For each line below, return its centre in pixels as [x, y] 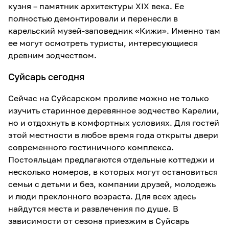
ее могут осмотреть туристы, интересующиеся [103, 43]
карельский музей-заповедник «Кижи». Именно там [114, 31]
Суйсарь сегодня [46, 77]
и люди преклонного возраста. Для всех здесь [102, 196]
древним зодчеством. [52, 55]
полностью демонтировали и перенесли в [93, 18]
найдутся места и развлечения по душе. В [93, 209]
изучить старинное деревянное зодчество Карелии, [114, 110]
